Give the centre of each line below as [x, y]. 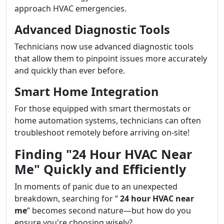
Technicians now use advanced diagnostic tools [104, 46]
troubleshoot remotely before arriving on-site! [102, 132]
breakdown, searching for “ [66, 198]
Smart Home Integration [86, 91]
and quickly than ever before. [70, 70]
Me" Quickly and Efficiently [100, 169]
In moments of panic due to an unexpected [96, 186]
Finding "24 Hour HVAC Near [103, 154]
